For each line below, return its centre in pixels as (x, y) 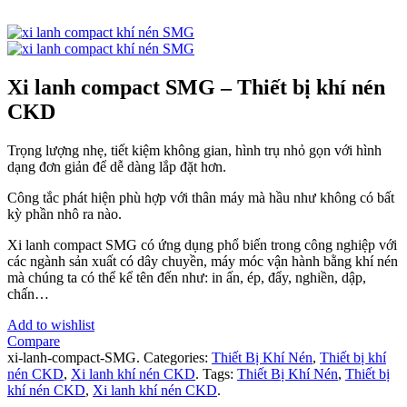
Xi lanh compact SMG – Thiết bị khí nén (196, 88)
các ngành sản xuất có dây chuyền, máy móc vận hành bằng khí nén (203, 262)
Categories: (176, 358)
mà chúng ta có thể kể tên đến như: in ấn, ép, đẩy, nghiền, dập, (187, 278)
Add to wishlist (51, 325)
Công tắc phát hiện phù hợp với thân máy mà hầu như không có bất (201, 198)
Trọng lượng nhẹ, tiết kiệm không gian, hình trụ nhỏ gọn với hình (194, 151)
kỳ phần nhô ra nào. (65, 214)
